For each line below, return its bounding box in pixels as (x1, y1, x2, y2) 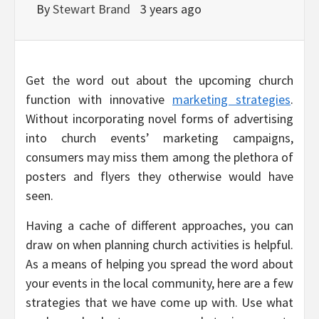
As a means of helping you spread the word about (26, 255, 293, 272)
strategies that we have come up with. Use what (26, 293, 293, 310)
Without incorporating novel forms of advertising (26, 110, 293, 127)
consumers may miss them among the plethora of (26, 148, 293, 165)
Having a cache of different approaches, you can (26, 216, 293, 234)
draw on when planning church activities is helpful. (26, 236, 293, 253)
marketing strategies (172, 90, 291, 108)
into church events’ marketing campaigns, (26, 129, 293, 146)
